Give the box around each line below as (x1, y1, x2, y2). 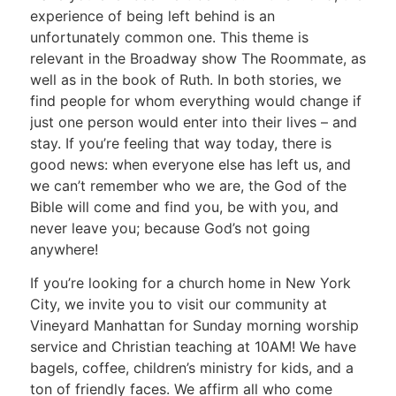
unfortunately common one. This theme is (29, 28, 308, 47)
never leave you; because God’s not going (29, 219, 310, 238)
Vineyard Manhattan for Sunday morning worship (29, 316, 359, 335)
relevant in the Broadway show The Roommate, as (29, 49, 366, 68)
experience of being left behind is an (29, 7, 275, 26)
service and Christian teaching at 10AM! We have (29, 338, 356, 356)
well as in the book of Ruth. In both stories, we (29, 71, 341, 89)
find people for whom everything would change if (29, 92, 362, 110)
